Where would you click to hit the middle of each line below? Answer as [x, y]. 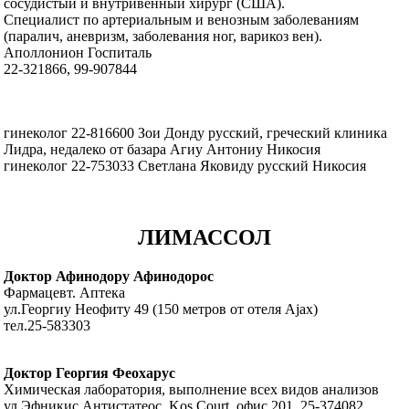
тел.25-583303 [47, 326]
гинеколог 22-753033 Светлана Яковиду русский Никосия [185, 166]
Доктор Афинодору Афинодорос [109, 277]
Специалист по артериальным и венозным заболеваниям [182, 20]
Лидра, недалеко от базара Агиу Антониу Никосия [163, 150]
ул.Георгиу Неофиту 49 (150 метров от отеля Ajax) [161, 309]
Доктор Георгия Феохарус [90, 373]
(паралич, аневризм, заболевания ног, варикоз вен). [163, 37]
